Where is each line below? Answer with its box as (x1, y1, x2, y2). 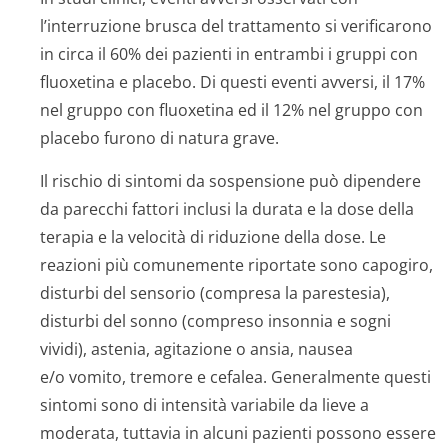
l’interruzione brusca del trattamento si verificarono (40, 15, 432, 37)
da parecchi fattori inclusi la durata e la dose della (40, 198, 414, 220)
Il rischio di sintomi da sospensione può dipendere (40, 170, 421, 192)
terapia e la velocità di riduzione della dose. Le (40, 226, 386, 248)
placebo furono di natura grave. (40, 127, 279, 149)
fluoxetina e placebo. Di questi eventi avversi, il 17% (40, 71, 425, 93)
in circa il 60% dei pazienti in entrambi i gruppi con (40, 43, 418, 65)
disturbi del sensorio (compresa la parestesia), (40, 282, 390, 304)
